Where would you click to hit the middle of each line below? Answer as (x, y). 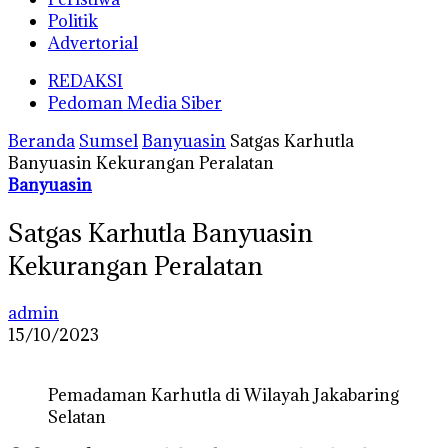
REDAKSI (85, 81)
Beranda (41, 141)
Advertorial (93, 43)
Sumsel (108, 141)
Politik (73, 21)
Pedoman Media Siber (135, 103)
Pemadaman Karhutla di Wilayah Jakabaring (223, 394)
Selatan (77, 416)
